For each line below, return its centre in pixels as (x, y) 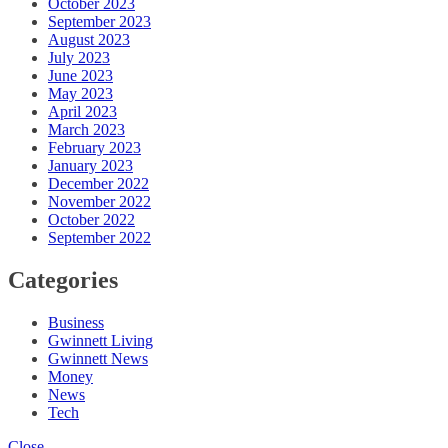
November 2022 (99, 202)
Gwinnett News (98, 359)
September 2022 (99, 238)
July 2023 (79, 58)
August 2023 (89, 40)
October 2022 (91, 220)
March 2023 (86, 130)
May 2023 (80, 94)
